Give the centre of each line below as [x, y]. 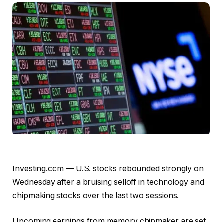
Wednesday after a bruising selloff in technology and [108, 182]
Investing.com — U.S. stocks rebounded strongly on [108, 168]
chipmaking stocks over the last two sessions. [96, 195]
